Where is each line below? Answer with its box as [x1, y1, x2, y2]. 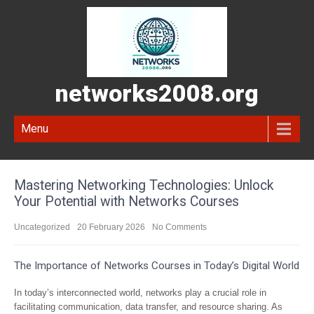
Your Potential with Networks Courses [14, 193, 239, 210]
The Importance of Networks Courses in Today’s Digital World [14, 259, 299, 272]
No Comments [152, 222, 207, 232]
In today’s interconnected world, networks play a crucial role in [14, 287, 266, 298]
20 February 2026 [77, 222, 145, 232]
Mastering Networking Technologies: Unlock [14, 177, 274, 193]
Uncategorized [14, 222, 70, 232]
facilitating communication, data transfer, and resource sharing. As [14, 301, 282, 312]
